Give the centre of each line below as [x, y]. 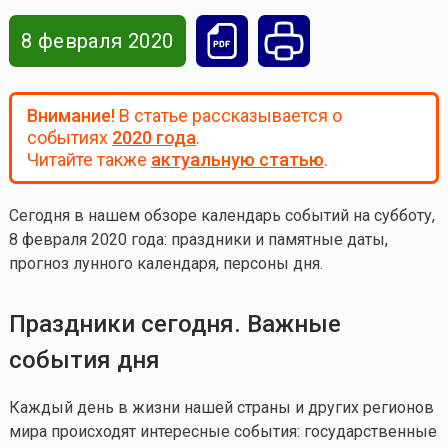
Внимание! [70, 116]
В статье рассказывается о [228, 116]
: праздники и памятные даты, [275, 240]
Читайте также [88, 160]
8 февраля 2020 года [86, 240]
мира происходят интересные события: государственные [222, 432]
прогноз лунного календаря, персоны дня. [165, 264]
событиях [69, 138]
